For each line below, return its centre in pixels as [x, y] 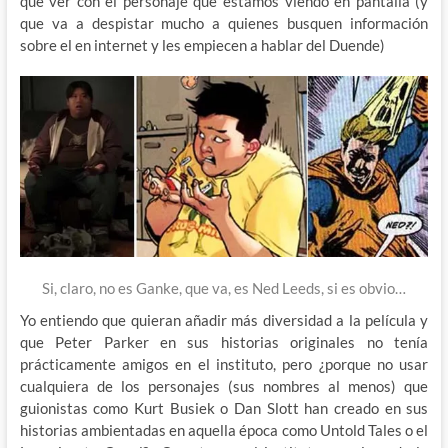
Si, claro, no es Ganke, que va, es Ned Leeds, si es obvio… [223, 287]
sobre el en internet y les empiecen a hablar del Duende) [202, 44]
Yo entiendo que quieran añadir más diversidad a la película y [224, 319]
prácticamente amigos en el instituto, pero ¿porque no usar [224, 363]
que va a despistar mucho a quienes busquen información [224, 22]
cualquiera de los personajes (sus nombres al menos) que [224, 385]
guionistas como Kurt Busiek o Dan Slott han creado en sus [224, 407]
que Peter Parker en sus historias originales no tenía [224, 341]
